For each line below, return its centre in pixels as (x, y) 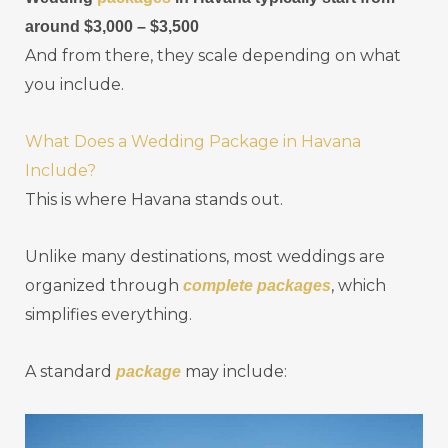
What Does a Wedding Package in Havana (193, 141)
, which (358, 285)
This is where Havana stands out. (154, 199)
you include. (74, 84)
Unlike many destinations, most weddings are (205, 256)
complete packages (257, 285)
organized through (104, 285)
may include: (236, 371)
